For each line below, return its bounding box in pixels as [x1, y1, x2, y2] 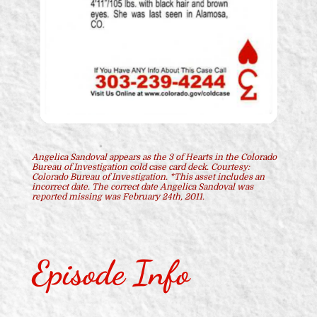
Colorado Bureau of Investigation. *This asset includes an [31, 171, 265, 182]
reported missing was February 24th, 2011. [31, 191, 204, 202]
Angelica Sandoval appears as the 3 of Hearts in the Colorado [31, 151, 277, 162]
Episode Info [31, 252, 190, 293]
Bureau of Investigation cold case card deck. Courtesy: [31, 161, 250, 172]
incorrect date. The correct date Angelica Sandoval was [31, 181, 253, 192]
